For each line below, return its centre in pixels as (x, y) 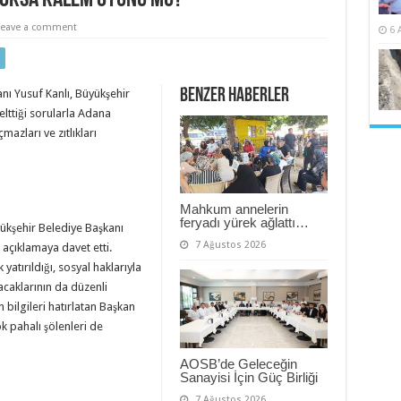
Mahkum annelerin (234, 209)
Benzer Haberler (234, 96)
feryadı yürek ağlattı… (244, 223)
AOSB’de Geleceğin (238, 364)
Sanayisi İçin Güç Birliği (248, 378)
